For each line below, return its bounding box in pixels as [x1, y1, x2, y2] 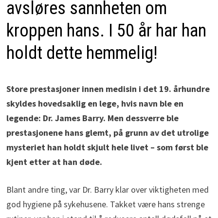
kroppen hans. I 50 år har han [6, 20, 206, 41]
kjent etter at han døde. [6, 156, 102, 167]
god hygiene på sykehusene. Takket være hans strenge [6, 198, 205, 210]
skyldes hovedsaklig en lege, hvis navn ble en [6, 97, 183, 109]
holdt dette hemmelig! [6, 42, 158, 63]
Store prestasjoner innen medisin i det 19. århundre [6, 83, 210, 94]
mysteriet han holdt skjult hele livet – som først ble [6, 141, 208, 153]
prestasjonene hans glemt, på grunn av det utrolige [6, 127, 209, 138]
